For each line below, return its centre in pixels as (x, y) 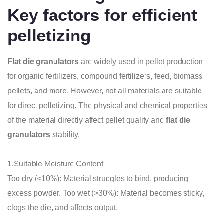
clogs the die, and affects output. (63, 208)
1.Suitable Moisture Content (55, 164)
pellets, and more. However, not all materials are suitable (105, 91)
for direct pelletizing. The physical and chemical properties (107, 105)
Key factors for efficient (102, 15)
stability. (65, 135)
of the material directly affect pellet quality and (87, 120)
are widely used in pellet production (142, 62)
